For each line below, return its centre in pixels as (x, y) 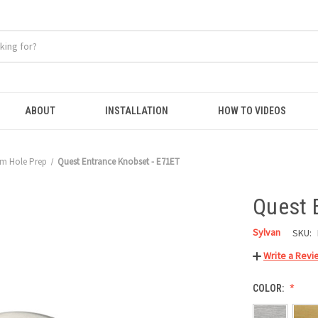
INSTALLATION (137, 111)
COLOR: (269, 289)
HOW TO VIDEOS (252, 111)
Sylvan (267, 232)
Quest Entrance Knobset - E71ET (118, 161)
